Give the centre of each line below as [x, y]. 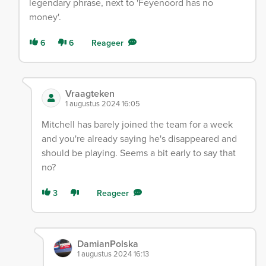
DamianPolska [107, 244]
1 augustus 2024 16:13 [113, 254]
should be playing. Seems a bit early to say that [138, 153]
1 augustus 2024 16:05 [102, 104]
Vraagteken [90, 94]
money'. [45, 17]
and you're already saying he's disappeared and [139, 139]
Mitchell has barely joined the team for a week [137, 125]
